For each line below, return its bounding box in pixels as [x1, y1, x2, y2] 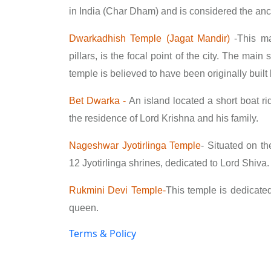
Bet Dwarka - [69, 95, 126, 106]
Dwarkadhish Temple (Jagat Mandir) [69, 33, 235, 44]
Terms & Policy [69, 226, 136, 240]
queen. [69, 202, 99, 213]
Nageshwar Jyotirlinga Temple [69, 140, 201, 151]
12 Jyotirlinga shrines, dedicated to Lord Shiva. [69, 157, 269, 168]
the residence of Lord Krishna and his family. [69, 113, 258, 123]
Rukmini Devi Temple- [69, 184, 166, 195]
